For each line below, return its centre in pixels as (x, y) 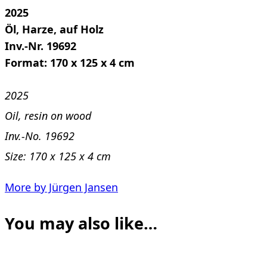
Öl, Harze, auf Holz (54, 29)
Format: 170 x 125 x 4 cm (70, 62)
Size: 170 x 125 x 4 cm (58, 156)
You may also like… (81, 223)
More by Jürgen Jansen (61, 187)
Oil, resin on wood (48, 115)
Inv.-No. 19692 (40, 136)
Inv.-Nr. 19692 (41, 46)
